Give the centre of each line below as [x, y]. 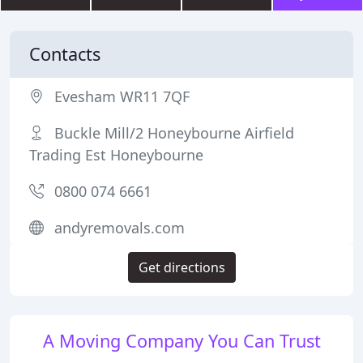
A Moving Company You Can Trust [181, 341]
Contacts [65, 54]
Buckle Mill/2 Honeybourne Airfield [174, 133]
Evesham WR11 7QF [122, 96]
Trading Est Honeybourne [116, 155]
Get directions [181, 267]
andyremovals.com [120, 228]
